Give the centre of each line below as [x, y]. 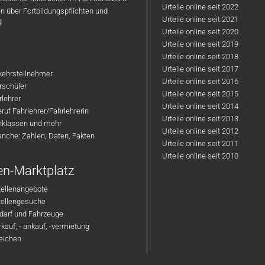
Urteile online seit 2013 [201, 119]
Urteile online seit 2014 [201, 106]
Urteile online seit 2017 [201, 69]
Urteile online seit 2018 [201, 56]
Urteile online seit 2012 [201, 131]
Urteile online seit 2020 [201, 32]
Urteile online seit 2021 [201, 19]
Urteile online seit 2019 [201, 44]
